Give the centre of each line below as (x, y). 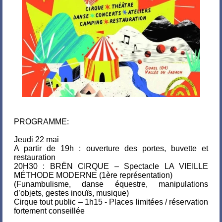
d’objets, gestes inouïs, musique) (71, 193)
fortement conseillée (49, 211)
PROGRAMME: (41, 122)
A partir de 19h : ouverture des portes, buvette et (111, 148)
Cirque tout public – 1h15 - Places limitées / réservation (111, 202)
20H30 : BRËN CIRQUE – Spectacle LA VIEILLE (111, 166)
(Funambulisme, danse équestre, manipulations (111, 184)
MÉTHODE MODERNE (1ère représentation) (93, 175)
